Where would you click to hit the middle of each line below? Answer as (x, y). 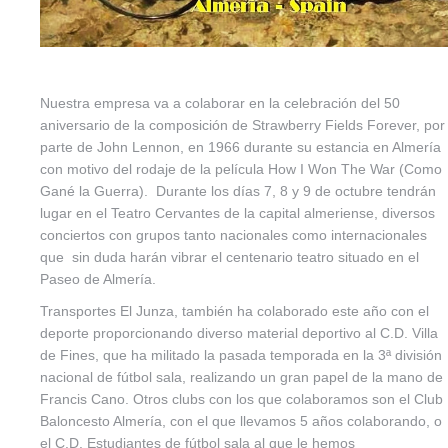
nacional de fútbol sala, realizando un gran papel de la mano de (241, 377)
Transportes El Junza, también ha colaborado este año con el (234, 311)
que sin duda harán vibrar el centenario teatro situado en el (229, 257)
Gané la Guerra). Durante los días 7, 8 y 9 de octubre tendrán (238, 191)
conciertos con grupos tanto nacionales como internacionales (233, 235)
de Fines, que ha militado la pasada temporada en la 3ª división (241, 355)
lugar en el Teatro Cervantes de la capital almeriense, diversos (237, 213)
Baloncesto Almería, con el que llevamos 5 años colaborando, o (241, 421)
